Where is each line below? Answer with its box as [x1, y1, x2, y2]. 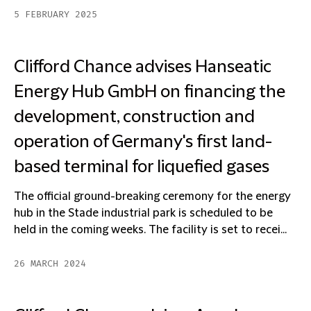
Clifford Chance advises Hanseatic [14, 58, 271, 77]
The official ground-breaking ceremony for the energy [14, 190, 291, 203]
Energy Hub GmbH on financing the [14, 83, 285, 102]
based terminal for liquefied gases [14, 158, 269, 177]
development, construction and [14, 108, 255, 127]
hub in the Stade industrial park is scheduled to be [14, 207, 273, 219]
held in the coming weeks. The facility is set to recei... [14, 224, 287, 236]
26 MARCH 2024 [14, 258, 86, 269]
